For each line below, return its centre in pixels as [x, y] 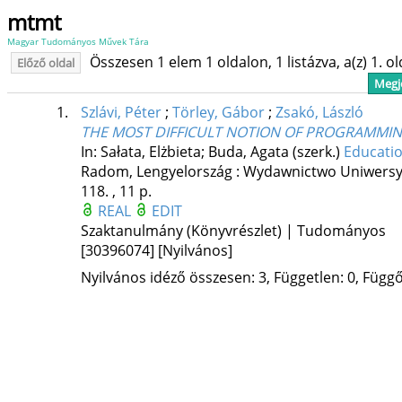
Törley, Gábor [218, 113]
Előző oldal [46, 63]
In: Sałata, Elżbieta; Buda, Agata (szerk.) [212, 152]
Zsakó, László [319, 113]
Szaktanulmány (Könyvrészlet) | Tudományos [233, 231]
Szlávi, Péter [121, 113]
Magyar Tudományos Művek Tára [78, 41]
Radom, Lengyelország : [162, 172]
